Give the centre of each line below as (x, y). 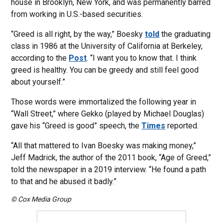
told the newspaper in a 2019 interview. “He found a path (109, 169)
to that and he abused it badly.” (64, 181)
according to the (40, 58)
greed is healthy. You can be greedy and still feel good (105, 70)
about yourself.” (38, 82)
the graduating (185, 34)
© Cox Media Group (41, 199)
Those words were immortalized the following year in (104, 102)
